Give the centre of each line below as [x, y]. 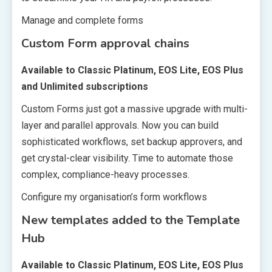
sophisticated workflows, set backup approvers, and [132, 141]
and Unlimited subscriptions [85, 86]
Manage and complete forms [82, 20]
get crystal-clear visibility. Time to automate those [127, 158]
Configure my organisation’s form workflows [114, 197]
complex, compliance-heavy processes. [105, 174]
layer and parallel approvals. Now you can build [120, 125]
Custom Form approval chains [105, 43]
